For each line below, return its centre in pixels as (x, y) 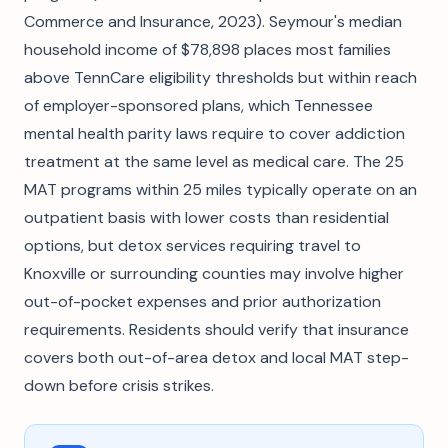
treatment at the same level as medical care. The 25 (214, 161)
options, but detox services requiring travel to (192, 245)
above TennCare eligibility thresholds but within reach (220, 77)
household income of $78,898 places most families (207, 49)
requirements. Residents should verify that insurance (216, 329)
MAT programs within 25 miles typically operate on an (220, 189)
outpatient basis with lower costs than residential (206, 217)
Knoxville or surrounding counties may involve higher (214, 273)
